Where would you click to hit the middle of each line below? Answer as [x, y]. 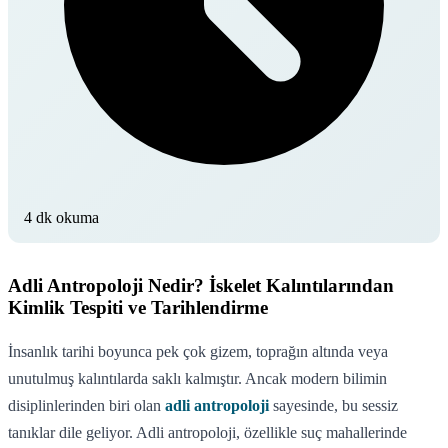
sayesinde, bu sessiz [333, 405]
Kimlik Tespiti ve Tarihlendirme [138, 307]
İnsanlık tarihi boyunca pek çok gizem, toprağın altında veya [198, 351]
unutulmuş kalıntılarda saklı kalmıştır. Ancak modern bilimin [197, 378]
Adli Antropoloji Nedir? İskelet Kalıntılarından [201, 285]
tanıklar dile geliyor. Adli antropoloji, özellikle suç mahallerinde [207, 432]
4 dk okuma [61, 217]
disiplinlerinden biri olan [86, 405]
